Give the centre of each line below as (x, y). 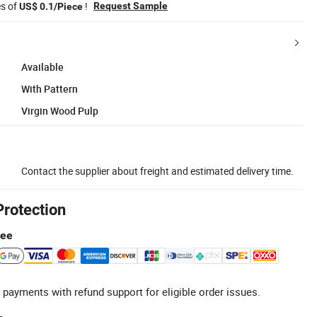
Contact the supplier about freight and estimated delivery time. (157, 171)
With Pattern (50, 88)
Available (42, 67)
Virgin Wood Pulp (60, 110)
